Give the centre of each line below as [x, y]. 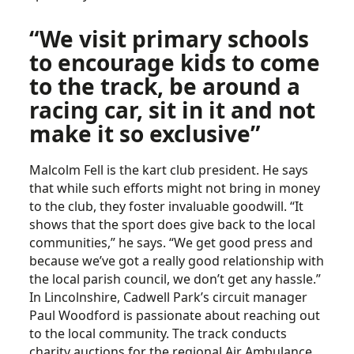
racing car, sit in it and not [173, 110]
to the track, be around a [165, 86]
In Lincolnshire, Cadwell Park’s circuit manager [169, 297]
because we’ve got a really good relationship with [177, 261]
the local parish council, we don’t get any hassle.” [175, 279]
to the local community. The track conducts [158, 333]
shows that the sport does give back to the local [173, 224]
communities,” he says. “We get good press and [171, 243]
